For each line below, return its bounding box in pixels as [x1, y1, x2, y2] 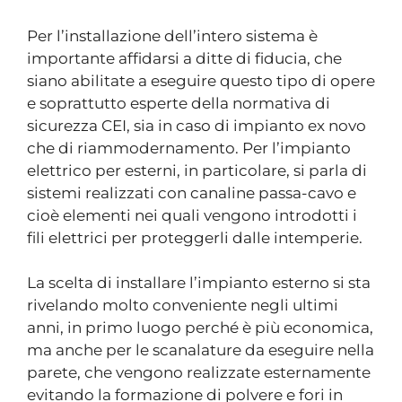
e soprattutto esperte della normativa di [27, 93, 330, 112]
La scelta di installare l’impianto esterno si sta [27, 274, 371, 292]
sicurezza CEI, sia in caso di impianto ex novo [27, 116, 366, 135]
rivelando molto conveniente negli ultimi [27, 296, 338, 314]
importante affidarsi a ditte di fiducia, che [27, 48, 342, 67]
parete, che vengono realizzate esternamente [27, 363, 371, 381]
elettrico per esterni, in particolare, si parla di [27, 161, 367, 179]
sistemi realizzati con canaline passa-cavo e [27, 183, 356, 202]
